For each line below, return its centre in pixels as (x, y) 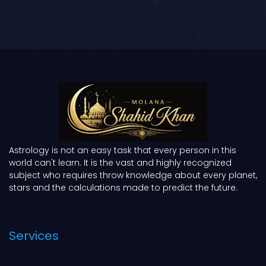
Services (34, 236)
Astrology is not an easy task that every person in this (123, 151)
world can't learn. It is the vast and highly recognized (120, 163)
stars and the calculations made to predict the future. (123, 188)
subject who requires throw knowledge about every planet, (133, 175)
